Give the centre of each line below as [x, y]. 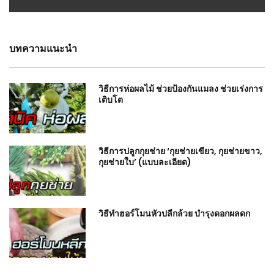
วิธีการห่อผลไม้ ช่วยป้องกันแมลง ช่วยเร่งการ [181, 89]
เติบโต [111, 100]
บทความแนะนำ [43, 49]
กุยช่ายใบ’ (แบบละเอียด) [145, 162]
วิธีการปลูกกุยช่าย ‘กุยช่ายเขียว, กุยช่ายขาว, [181, 151]
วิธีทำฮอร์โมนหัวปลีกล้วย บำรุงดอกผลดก [175, 213]
